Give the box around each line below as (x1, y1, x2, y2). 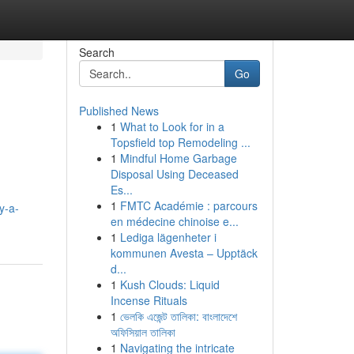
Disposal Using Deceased (110, 166, 239, 182)
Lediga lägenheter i (119, 229, 217, 245)
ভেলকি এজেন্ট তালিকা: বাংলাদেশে (119, 308, 237, 324)
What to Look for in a (119, 119, 224, 134)
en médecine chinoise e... (110, 213, 239, 229)
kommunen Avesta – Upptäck (110, 245, 258, 261)
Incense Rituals (110, 292, 187, 308)
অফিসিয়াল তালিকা (110, 324, 175, 340)
